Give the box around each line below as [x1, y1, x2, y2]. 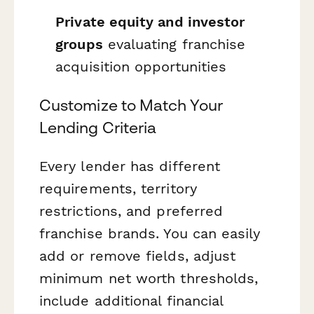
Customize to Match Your [39, 95, 223, 114]
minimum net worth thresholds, [39, 269, 259, 287]
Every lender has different [39, 157, 221, 175]
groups [55, 35, 103, 53]
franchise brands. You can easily [39, 224, 261, 242]
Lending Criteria [39, 118, 157, 137]
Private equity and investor [55, 13, 245, 30]
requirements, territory [39, 179, 197, 197]
